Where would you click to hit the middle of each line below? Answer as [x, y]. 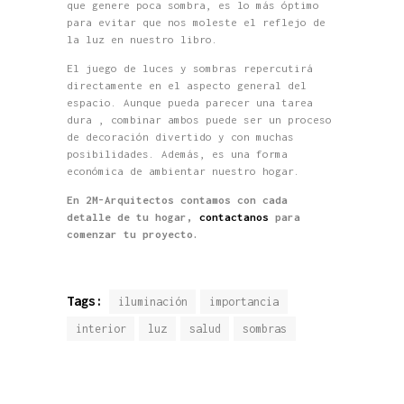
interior [101, 329]
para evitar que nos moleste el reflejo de [196, 22]
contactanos [234, 216]
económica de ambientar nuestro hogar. [184, 170]
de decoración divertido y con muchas [180, 136]
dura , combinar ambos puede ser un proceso [199, 119]
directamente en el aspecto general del [187, 85]
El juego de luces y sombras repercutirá [190, 68]
